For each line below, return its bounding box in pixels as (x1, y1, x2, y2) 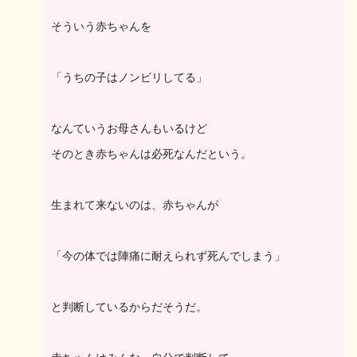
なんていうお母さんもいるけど (51, 122, 207, 135)
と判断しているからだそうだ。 (51, 300, 207, 313)
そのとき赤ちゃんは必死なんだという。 (51, 147, 252, 160)
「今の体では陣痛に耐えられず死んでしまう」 (51, 249, 285, 262)
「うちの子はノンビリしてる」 (51, 71, 207, 84)
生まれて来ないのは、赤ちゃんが (51, 198, 218, 211)
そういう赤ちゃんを (51, 20, 151, 33)
